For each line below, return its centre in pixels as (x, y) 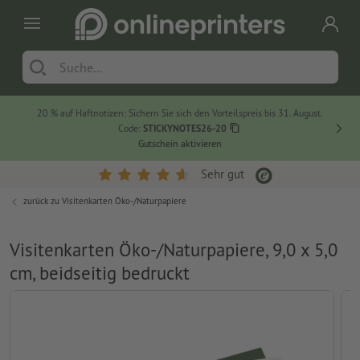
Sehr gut (223, 174)
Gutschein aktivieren (180, 144)
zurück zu (43, 201)
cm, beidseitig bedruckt (100, 273)
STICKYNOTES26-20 (184, 129)
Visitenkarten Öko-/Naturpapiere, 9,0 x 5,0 (174, 250)
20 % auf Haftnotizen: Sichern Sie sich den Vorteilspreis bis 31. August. (180, 113)
